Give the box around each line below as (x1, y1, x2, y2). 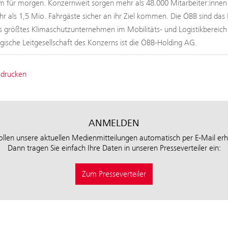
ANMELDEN (89, 117, 139, 130)
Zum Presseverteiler (82, 169, 146, 179)
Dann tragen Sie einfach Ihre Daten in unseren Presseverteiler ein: (7, 143, 221, 153)
